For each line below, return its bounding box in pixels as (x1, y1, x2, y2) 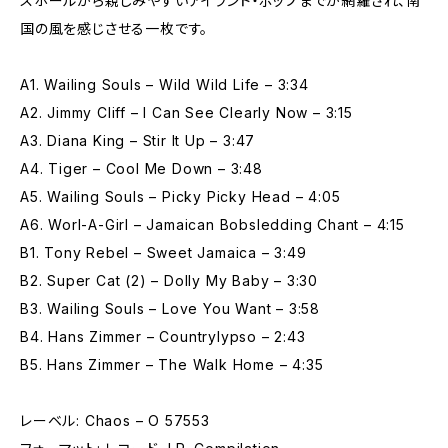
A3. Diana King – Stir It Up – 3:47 (20, 132, 256, 149)
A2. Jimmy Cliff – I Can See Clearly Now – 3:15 (20, 104, 353, 121)
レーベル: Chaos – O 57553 (20, 412, 210, 429)
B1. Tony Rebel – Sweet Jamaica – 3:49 (20, 244, 307, 261)
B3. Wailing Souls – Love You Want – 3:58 (20, 300, 320, 317)
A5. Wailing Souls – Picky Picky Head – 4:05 (20, 188, 341, 205)
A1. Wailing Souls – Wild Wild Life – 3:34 (20, 76, 309, 93)
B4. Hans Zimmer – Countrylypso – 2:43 (20, 328, 306, 345)
